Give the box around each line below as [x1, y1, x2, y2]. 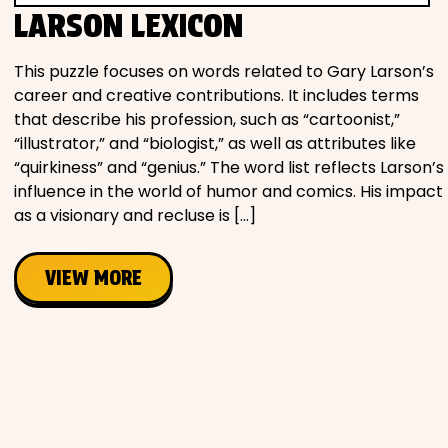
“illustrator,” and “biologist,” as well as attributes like [14, 132, 416, 156]
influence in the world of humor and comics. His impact [14, 180, 443, 204]
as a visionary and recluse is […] [14, 204, 256, 228]
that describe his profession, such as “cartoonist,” [14, 108, 400, 132]
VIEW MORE [45, 266, 142, 291]
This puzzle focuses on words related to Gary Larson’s [14, 60, 434, 84]
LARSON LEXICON [14, 6, 243, 46]
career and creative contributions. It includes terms [14, 84, 419, 108]
